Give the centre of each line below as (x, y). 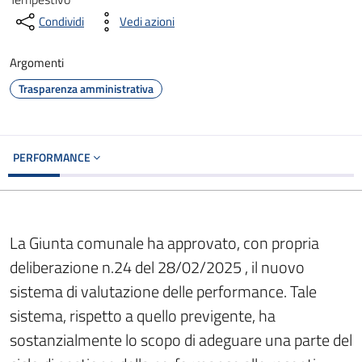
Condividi (61, 21)
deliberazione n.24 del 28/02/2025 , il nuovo (157, 267)
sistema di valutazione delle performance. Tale (163, 291)
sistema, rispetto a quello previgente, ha (143, 316)
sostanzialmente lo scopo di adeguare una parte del (181, 340)
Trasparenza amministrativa (86, 88)
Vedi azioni (147, 21)
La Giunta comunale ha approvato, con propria (164, 243)
